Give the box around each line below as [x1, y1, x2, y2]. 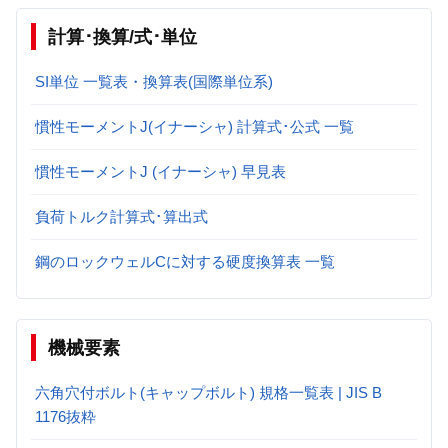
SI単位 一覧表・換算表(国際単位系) [35, 72, 273, 90]
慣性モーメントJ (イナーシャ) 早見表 [35, 162, 286, 180]
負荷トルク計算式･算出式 [35, 207, 208, 225]
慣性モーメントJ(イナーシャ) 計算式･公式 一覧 [35, 117, 354, 135]
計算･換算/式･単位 [48, 25, 197, 47]
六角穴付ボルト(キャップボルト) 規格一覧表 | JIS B [35, 383, 382, 401]
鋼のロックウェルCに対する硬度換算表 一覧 [35, 252, 335, 270]
